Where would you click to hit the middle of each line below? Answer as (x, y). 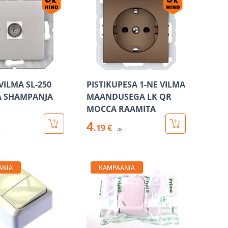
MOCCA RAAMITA (121, 109)
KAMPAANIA (117, 168)
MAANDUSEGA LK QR (129, 97)
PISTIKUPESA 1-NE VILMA (136, 84)
